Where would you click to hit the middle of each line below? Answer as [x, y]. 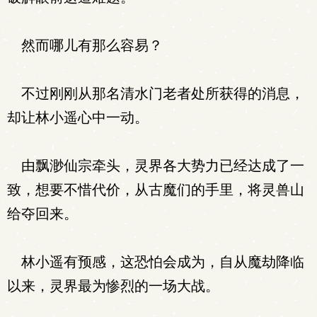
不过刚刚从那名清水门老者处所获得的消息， [156, 93]
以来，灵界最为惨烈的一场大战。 [113, 286]
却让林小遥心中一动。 [78, 117]
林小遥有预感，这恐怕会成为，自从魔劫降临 [156, 262]
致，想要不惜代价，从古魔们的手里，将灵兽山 [156, 190]
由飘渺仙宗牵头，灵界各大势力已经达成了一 [156, 166]
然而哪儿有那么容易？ [85, 45]
